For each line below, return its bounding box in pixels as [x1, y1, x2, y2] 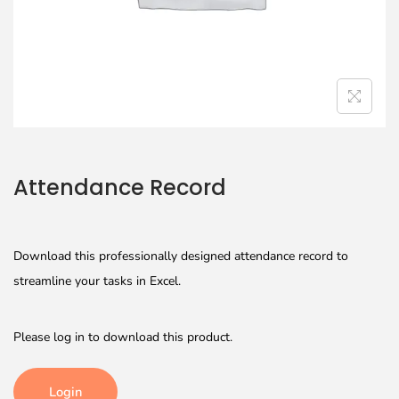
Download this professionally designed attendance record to [13, 248, 348, 265]
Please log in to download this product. [13, 329, 232, 346]
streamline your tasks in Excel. [13, 273, 181, 289]
